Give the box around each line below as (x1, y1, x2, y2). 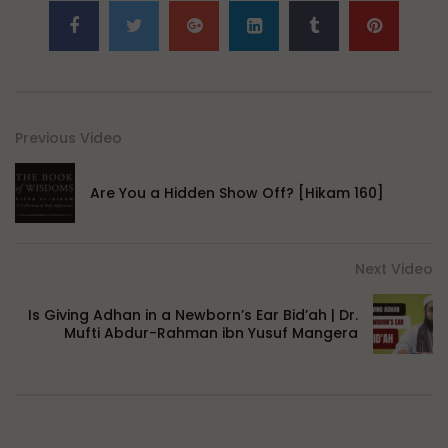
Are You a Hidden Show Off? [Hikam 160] (90, 183, 384, 204)
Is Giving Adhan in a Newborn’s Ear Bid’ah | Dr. (28, 305, 358, 326)
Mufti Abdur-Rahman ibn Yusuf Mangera (64, 323, 358, 344)
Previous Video (15, 128, 122, 149)
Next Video (355, 259, 433, 280)
